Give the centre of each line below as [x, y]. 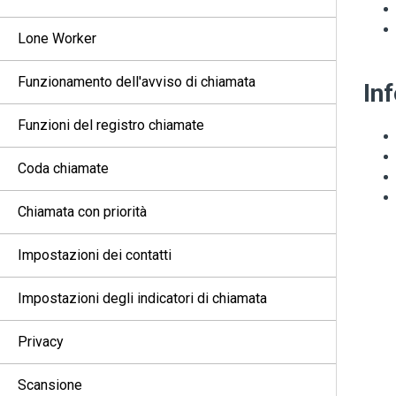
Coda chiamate [63, 168]
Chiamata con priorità [82, 212]
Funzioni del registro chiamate [111, 125]
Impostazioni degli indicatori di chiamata [142, 298]
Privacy [41, 342]
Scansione [50, 385]
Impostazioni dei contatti [95, 255]
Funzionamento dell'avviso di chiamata [137, 82]
